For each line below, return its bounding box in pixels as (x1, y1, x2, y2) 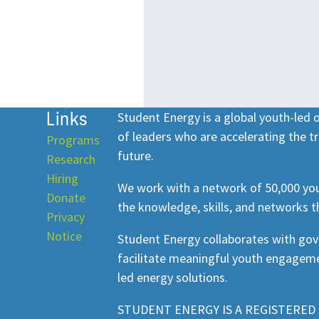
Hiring (46, 170, 78, 187)
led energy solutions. (117, 269, 228, 286)
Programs (46, 132, 100, 149)
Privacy (46, 209, 85, 226)
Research (46, 151, 95, 168)
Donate (46, 189, 85, 206)
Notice (46, 228, 82, 245)
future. (117, 147, 154, 164)
